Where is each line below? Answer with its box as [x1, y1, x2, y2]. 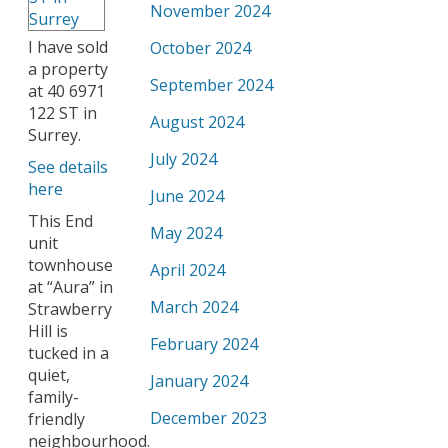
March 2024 [150, 296, 238, 318]
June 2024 [150, 185, 224, 207]
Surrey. [28, 123, 81, 146]
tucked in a [28, 341, 109, 364]
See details [28, 155, 108, 178]
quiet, [28, 363, 70, 386]
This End [28, 209, 93, 232]
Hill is [28, 319, 68, 342]
